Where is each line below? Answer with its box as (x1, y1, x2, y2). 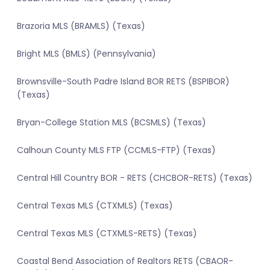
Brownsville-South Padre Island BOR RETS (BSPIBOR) (17, 75, 230, 88)
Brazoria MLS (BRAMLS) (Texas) (17, 20, 145, 33)
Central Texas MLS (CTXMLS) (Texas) (17, 199, 173, 212)
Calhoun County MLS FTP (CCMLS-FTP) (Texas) (17, 144, 216, 157)
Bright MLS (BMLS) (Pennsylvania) (17, 48, 156, 60)
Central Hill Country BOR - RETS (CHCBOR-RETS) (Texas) (17, 172, 253, 184)
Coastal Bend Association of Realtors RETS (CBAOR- (17, 255, 233, 268)
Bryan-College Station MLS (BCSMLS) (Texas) (17, 116, 206, 129)
